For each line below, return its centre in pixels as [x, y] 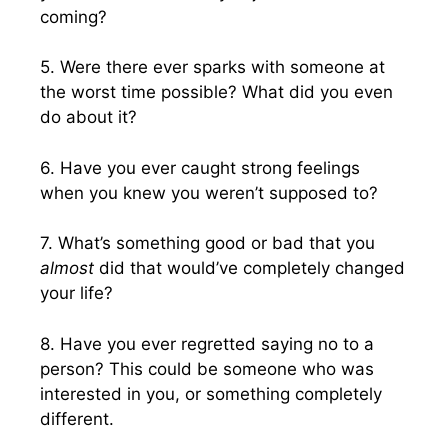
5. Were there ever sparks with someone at [212, 67]
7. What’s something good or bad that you [207, 243]
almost [67, 268]
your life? [76, 293]
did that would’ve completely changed [249, 268]
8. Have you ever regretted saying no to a [207, 343]
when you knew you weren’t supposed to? [209, 192]
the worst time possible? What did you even [216, 92]
